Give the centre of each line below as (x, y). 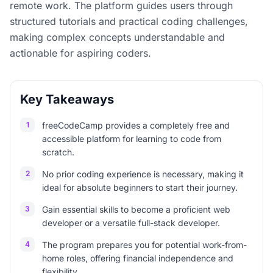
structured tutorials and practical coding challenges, (129, 21)
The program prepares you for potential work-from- (144, 245)
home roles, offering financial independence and (138, 258)
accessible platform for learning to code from (132, 139)
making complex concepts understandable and (117, 37)
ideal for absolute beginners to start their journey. (140, 187)
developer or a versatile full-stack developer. (131, 223)
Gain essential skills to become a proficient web (136, 209)
